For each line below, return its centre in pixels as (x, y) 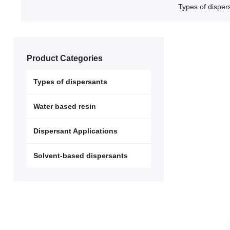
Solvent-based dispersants (80, 155)
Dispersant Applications (75, 131)
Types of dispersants (70, 81)
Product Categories (64, 58)
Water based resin (64, 106)
